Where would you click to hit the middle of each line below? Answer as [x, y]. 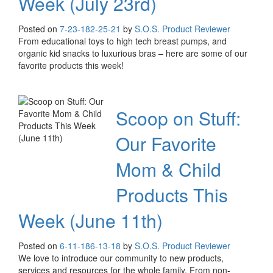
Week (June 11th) [90, 221]
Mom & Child [168, 169]
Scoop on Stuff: [178, 118]
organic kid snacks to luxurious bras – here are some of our [133, 53]
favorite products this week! [71, 66]
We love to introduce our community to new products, [121, 258]
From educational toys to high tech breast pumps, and [122, 41]
